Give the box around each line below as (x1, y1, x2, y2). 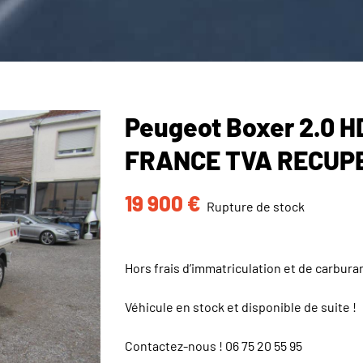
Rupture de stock (207, 198, 305, 214)
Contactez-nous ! (125, 337, 225, 353)
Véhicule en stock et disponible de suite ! (125, 298, 357, 314)
